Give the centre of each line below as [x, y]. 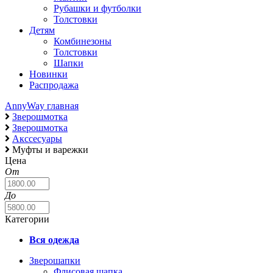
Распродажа [54, 85]
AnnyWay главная [42, 106]
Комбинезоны [83, 41]
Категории [28, 219]
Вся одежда [54, 240]
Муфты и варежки [50, 150]
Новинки [48, 74]
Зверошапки [55, 261]
